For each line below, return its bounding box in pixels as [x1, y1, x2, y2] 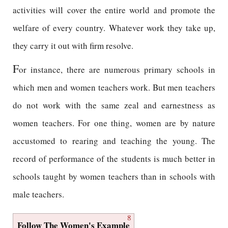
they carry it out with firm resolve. [13, 40, 133, 51]
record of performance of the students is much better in [13, 153, 215, 164]
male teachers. [13, 188, 64, 200]
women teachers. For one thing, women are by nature [13, 117, 215, 129]
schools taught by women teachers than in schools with [13, 170, 215, 182]
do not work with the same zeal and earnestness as [13, 99, 215, 111]
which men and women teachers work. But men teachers [13, 81, 215, 93]
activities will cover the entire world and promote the [13, 4, 215, 16]
